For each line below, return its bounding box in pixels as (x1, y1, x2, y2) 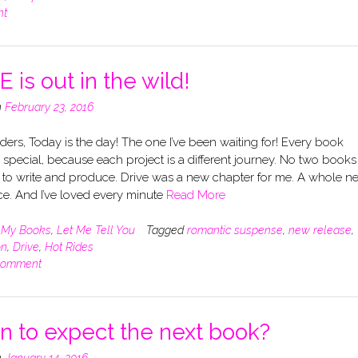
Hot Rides (44, 240, 93, 253)
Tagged (145, 223, 187, 237)
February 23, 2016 (4, 100, 93, 113)
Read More (165, 188, 225, 203)
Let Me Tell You (56, 223, 135, 237)
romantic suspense (186, 223, 283, 237)
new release (288, 223, 352, 237)
